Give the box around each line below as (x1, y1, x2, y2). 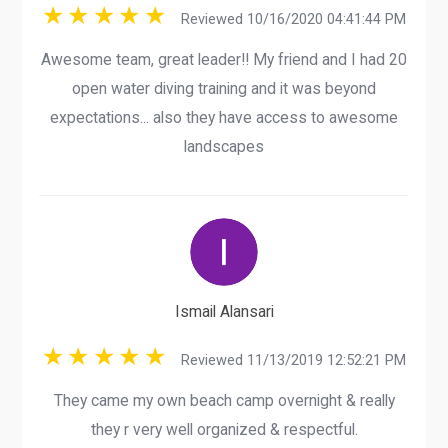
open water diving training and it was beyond (72, 79, 376, 99)
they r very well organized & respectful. (90, 419, 358, 439)
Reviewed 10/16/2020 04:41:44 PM (168, 10, 406, 29)
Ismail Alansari (174, 302, 274, 322)
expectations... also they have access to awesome (50, 108, 398, 128)
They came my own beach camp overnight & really (53, 390, 395, 410)
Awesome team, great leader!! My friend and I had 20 (41, 50, 407, 70)
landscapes (184, 137, 264, 157)
